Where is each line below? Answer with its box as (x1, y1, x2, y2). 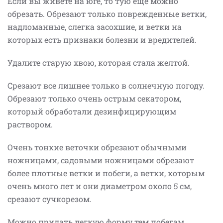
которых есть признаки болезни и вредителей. (7, 34, 197, 45)
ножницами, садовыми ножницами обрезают (7, 154, 194, 165)
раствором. (7, 118, 55, 129)
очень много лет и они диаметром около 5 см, (7, 180, 192, 191)
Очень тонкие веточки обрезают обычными (7, 141, 187, 152)
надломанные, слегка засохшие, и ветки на (7, 21, 182, 32)
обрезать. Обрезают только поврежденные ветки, (7, 8, 207, 19)
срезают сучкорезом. (7, 193, 92, 204)
